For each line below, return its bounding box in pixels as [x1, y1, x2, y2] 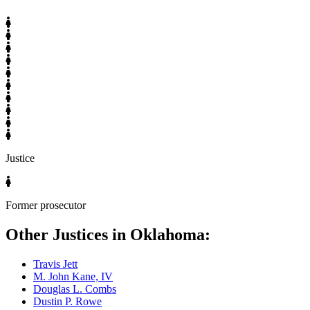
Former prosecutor [6, 199, 86, 212]
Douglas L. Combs [33, 283, 116, 295]
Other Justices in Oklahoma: [6, 226, 210, 244]
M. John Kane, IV [33, 271, 113, 283]
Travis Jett [33, 258, 77, 271]
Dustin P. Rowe [33, 295, 102, 308]
